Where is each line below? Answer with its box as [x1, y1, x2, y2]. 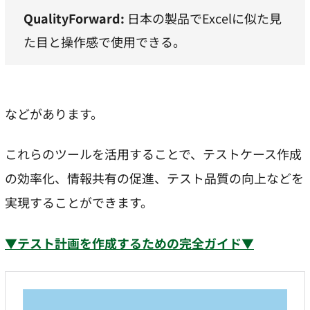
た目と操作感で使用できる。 [23, 32, 185, 51]
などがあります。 [5, 104, 103, 122]
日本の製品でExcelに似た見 [127, 8, 282, 27]
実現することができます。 [5, 193, 153, 212]
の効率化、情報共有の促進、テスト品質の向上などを [5, 169, 304, 188]
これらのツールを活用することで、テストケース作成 [5, 145, 302, 163]
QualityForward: [23, 8, 127, 27]
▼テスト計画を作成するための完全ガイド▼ [5, 233, 254, 252]
